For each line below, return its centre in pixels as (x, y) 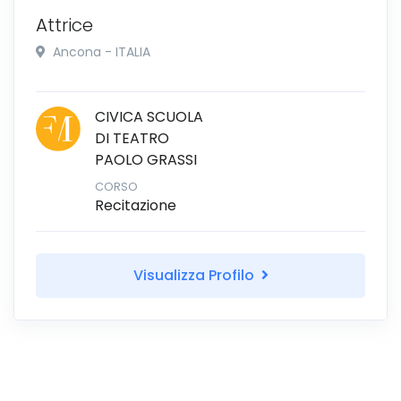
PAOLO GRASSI (146, 159)
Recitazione (136, 205)
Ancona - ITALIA (100, 51)
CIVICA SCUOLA (149, 116)
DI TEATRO (132, 138)
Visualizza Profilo (195, 275)
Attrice (64, 25)
